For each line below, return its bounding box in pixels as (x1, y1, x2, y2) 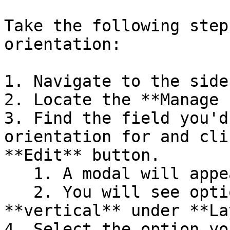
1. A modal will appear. (4, 164, 33, 183)
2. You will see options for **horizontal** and (4, 183, 33, 201)
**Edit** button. (4, 146, 160, 164)
